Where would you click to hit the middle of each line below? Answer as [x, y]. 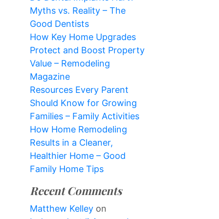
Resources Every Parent [79, 89]
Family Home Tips [67, 169]
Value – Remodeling [70, 63]
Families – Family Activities [85, 116]
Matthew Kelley [62, 208]
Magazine [50, 76]
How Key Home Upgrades [83, 37]
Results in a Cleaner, [71, 142]
